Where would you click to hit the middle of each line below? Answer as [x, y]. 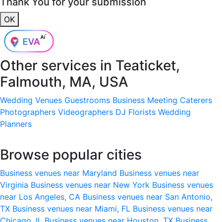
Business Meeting [145, 100]
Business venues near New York [91, 185]
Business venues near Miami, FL [73, 208]
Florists [142, 112]
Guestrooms [87, 100]
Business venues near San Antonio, [148, 196]
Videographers [85, 112]
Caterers [196, 100]
